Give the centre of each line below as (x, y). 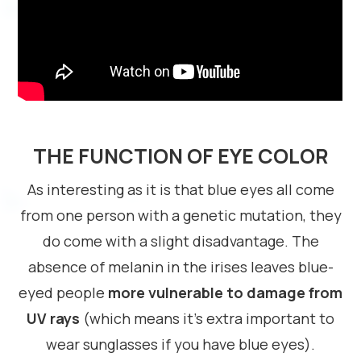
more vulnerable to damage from (225, 293)
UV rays (53, 318)
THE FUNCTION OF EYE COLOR (180, 156)
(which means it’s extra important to (207, 318)
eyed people (63, 293)
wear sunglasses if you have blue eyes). (180, 344)
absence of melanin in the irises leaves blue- (180, 267)
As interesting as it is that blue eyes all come (180, 189)
